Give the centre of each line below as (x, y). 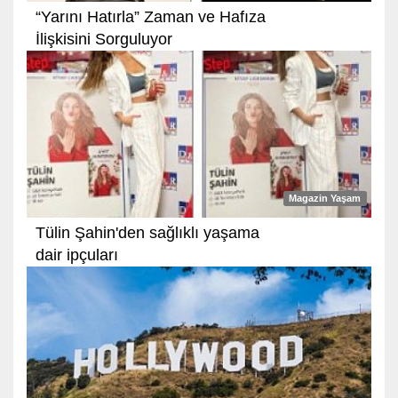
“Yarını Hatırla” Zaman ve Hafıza (151, 16)
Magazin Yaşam (325, 198)
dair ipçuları (77, 255)
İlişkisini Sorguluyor (104, 39)
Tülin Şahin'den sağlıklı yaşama (147, 233)
